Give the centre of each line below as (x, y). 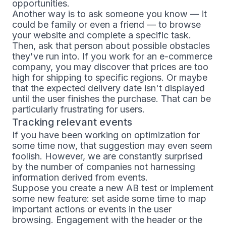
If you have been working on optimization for (106, 135)
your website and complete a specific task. (102, 35)
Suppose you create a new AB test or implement (113, 188)
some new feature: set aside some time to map (109, 199)
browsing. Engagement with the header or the (107, 220)
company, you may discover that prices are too (110, 67)
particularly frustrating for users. (78, 109)
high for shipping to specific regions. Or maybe (110, 77)
